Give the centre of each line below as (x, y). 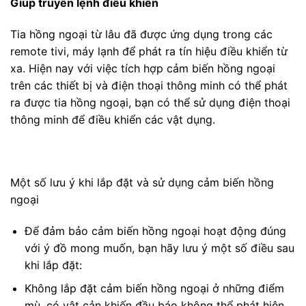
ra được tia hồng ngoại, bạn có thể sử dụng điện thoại (150, 103)
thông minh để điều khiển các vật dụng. (113, 120)
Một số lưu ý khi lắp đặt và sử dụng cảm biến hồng (142, 182)
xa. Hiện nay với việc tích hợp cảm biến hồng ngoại (143, 69)
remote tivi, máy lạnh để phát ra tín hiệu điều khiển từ (149, 52)
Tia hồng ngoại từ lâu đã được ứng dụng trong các (141, 34)
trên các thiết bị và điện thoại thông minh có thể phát (149, 86)
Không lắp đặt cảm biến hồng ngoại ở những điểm (154, 289)
